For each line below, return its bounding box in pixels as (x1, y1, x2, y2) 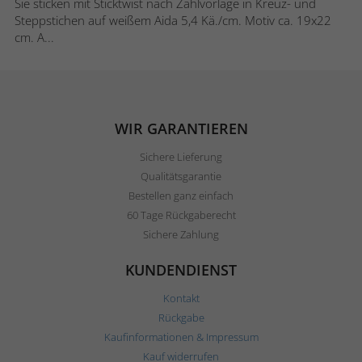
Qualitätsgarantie (141, 168, 221, 183)
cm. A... (15, 28, 54, 45)
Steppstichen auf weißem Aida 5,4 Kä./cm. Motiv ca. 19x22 (15, 11, 331, 28)
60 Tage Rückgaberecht (126, 207, 236, 222)
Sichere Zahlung (143, 226, 219, 242)
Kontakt (162, 290, 200, 305)
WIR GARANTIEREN (114, 118, 248, 138)
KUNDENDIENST (125, 259, 237, 280)
